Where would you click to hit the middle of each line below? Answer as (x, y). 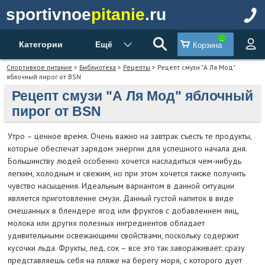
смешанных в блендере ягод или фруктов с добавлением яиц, (123, 211)
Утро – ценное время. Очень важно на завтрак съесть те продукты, (129, 136)
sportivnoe (49, 14)
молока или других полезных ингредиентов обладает (106, 223)
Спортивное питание (40, 67)
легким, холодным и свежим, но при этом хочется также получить (126, 174)
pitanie (118, 14)
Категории (41, 44)
